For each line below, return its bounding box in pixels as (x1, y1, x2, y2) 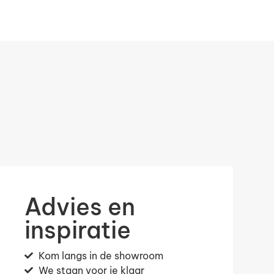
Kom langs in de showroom (38, 250, 163, 262)
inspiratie (24, 215, 131, 245)
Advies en (24, 191, 136, 221)
